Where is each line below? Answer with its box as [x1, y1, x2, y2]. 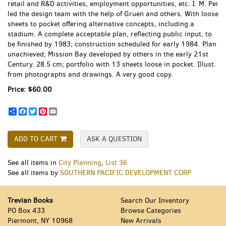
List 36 [105, 157, 127, 167]
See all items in [8, 157, 59, 167]
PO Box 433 [8, 205, 45, 215]
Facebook [27, 106, 57, 116]
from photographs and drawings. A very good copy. [8, 69, 173, 79]
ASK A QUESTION [87, 134, 142, 144]
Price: [8, 84, 28, 94]
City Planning [59, 157, 101, 167]
